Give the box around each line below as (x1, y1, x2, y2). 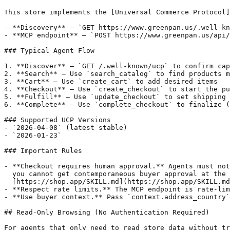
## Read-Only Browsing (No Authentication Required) (4, 208, 209, 216)
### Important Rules (4, 146, 82, 155)
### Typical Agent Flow (4, 46, 94, 54)
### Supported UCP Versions (4, 116, 111, 124)
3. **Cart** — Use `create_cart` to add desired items (4, 77, 218, 85)
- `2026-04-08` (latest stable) (4, 123, 127, 131)
